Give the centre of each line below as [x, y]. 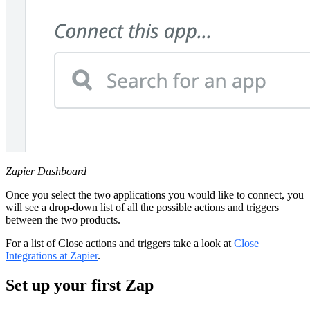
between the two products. [63, 219]
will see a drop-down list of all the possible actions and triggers [142, 207]
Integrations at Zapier [52, 255]
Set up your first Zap [80, 285]
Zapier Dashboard [46, 171]
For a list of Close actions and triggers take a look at [120, 243]
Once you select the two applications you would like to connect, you [155, 194]
